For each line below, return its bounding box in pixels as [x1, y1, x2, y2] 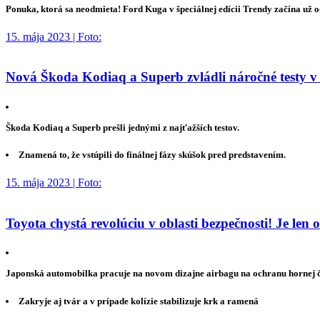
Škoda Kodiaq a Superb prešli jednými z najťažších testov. [6, 121, 239, 133]
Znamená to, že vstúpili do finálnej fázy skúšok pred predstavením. [19, 149, 286, 161]
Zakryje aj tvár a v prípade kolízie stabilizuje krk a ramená [19, 295, 259, 306]
